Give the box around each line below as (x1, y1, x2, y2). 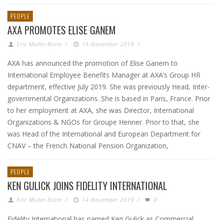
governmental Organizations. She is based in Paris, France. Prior (7, 94, 210, 103)
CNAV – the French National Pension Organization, (7, 141, 168, 150)
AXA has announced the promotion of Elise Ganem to (7, 58, 178, 68)
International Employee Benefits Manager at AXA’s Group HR (7, 70, 200, 80)
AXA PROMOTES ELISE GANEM (7, 23, 116, 37)
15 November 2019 (82, 40, 134, 48)
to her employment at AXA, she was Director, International (7, 106, 194, 115)
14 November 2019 (82, 196, 134, 203)
